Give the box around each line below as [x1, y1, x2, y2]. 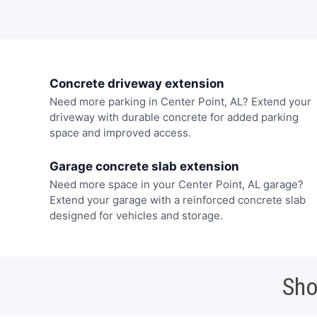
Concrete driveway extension [49, 76, 224, 91]
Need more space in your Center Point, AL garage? [49, 177, 304, 191]
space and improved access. [49, 126, 191, 140]
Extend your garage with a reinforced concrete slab [49, 192, 306, 207]
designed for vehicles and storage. [49, 208, 223, 222]
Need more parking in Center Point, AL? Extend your [49, 95, 311, 109]
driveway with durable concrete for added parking [49, 110, 299, 125]
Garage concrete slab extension [49, 158, 239, 173]
